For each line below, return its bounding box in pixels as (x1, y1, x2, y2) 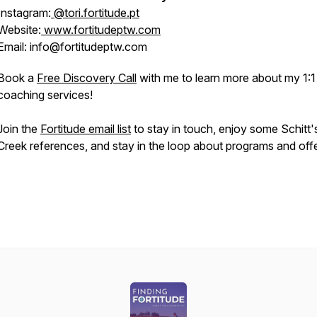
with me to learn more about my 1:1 (137, 71, 316, 85)
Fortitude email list (40, 122, 131, 136)
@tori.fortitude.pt (51, 6, 139, 20)
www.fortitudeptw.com (41, 23, 161, 37)
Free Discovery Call (37, 71, 137, 85)
